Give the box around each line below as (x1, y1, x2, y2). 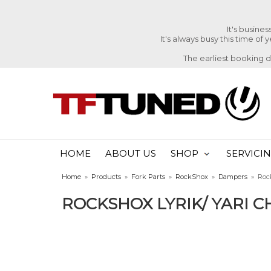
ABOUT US (105, 148, 156, 159)
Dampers (218, 172, 247, 181)
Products (91, 172, 121, 181)
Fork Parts (131, 172, 165, 181)
